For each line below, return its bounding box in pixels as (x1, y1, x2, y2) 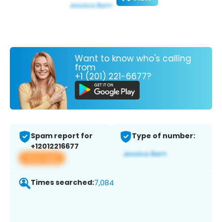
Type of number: (132, 131, 195, 141)
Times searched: (31, 177, 94, 188)
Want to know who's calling (75, 52, 191, 64)
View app (25, 153, 59, 164)
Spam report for (31, 131, 93, 141)
